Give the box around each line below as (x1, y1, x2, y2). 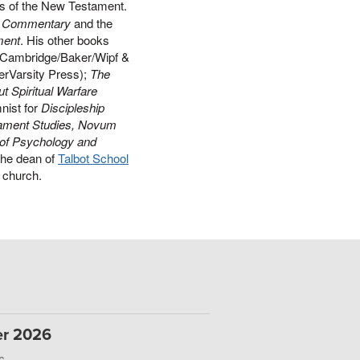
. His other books (20, 31, 109, 48)
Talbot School (58, 149, 129, 166)
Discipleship (41, 99, 104, 116)
